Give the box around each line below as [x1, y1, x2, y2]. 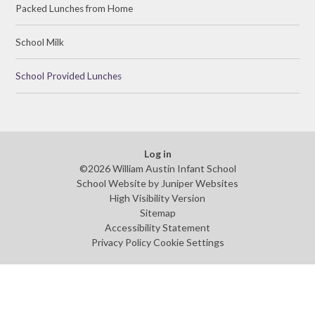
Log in [143, 148, 172, 160]
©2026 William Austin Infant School [79, 162, 236, 175]
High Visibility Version [110, 192, 205, 205]
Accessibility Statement [105, 221, 210, 234]
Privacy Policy [91, 236, 151, 249]
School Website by [77, 177, 161, 190]
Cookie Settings [153, 236, 224, 249]
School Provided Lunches [15, 70, 122, 82]
